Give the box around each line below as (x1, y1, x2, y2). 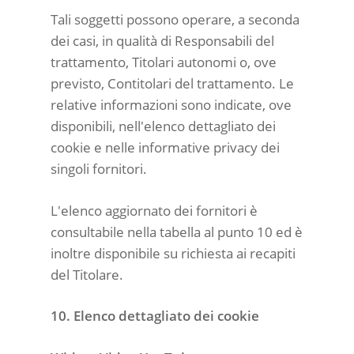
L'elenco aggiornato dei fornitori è (51, 201, 258, 220)
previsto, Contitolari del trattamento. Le (51, 74, 294, 92)
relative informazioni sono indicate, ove (51, 96, 292, 114)
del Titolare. (51, 265, 123, 284)
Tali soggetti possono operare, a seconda (51, 10, 299, 28)
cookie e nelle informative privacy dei (51, 138, 280, 156)
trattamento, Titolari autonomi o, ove (51, 53, 277, 71)
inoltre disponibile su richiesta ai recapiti (51, 243, 296, 262)
